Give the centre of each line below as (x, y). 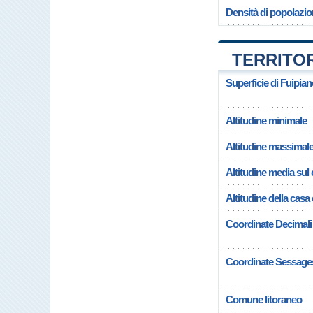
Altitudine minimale (266, 121)
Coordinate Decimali (269, 224)
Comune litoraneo (264, 299)
